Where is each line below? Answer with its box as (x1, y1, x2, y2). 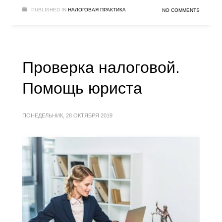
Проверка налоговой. (22, 58, 180, 77)
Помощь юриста (22, 79, 142, 98)
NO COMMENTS (162, 7, 200, 13)
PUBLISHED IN (31, 7, 66, 13)
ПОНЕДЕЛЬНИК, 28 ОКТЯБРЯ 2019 (22, 112, 112, 119)
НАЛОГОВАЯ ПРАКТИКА (68, 7, 126, 13)
